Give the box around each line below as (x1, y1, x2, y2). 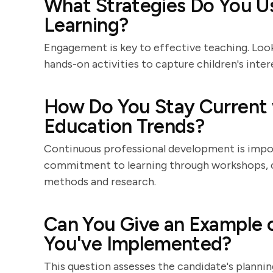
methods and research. (44, 175, 156, 188)
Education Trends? (44, 115, 205, 138)
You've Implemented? (44, 232, 232, 255)
